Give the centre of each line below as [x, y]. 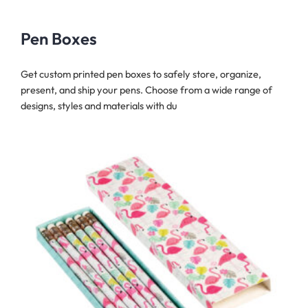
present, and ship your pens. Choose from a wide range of [146, 90]
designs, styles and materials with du [99, 106]
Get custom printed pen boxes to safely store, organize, [141, 74]
